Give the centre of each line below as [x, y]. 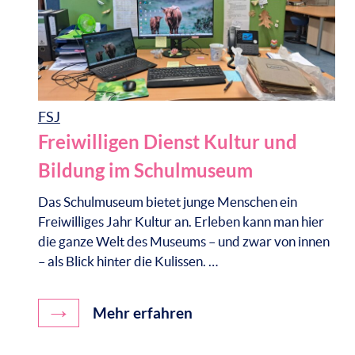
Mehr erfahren [141, 313]
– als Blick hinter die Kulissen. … [128, 261]
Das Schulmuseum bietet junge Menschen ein [167, 201]
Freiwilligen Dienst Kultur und [167, 142]
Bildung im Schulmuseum [145, 170]
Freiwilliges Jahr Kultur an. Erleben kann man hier [181, 221]
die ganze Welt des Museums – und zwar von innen [183, 241]
